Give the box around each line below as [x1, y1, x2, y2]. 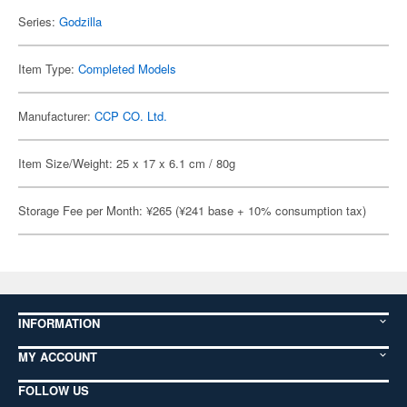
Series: [18, 13, 59, 30]
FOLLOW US [18, 382, 89, 399]
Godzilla [59, 13, 102, 30]
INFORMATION [18, 314, 100, 332]
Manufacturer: [18, 107, 94, 124]
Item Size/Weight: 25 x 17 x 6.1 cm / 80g [18, 154, 235, 172]
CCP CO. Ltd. [94, 107, 167, 124]
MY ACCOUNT [18, 348, 97, 365]
